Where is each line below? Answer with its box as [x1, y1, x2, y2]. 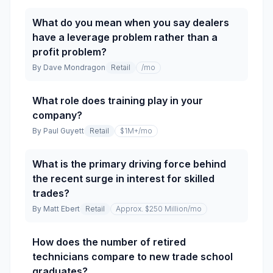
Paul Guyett [43, 126, 84, 135]
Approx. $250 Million [116, 204, 188, 213]
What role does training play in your [32, 94, 203, 107]
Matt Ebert [43, 204, 80, 213]
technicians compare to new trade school [32, 250, 233, 263]
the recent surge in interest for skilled [32, 172, 214, 185]
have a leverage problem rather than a [32, 31, 218, 43]
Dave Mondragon [43, 63, 105, 72]
